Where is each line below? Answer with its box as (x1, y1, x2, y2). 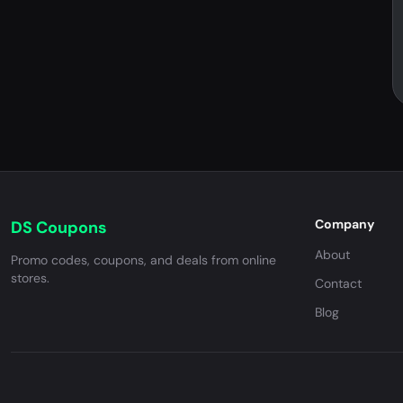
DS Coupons (11, 217, 107, 238)
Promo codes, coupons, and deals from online (11, 252, 276, 268)
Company (315, 216, 374, 232)
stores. (11, 270, 49, 286)
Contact (315, 275, 362, 291)
